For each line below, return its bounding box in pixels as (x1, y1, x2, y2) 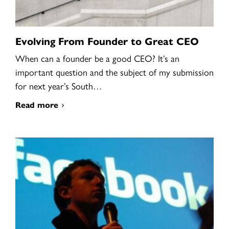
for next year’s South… (15, 79, 102, 92)
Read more (15, 98, 58, 110)
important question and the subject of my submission (15, 65, 214, 78)
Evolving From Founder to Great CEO (15, 33, 199, 48)
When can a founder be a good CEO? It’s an (15, 51, 179, 64)
